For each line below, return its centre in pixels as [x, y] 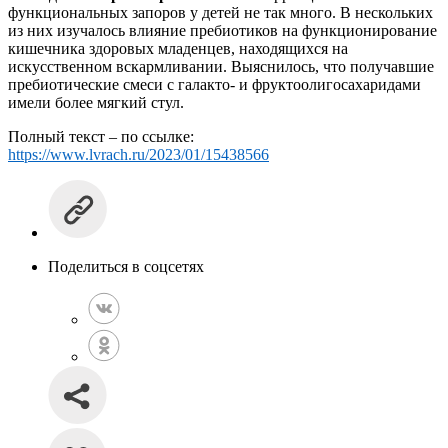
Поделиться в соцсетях [126, 266]
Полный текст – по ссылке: [101, 136]
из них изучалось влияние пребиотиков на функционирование [222, 30]
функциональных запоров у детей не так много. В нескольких [220, 12]
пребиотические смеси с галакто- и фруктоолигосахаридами [214, 84]
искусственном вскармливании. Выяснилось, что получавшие [221, 66]
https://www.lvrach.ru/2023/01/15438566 [138, 154]
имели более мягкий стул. [96, 102]
